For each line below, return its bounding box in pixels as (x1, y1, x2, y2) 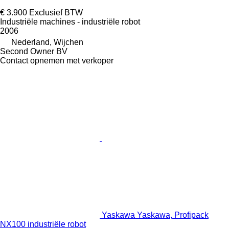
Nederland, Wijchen (11, 38, 83, 47)
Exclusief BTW (29, 8, 83, 17)
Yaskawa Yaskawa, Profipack (102, 211, 209, 220)
